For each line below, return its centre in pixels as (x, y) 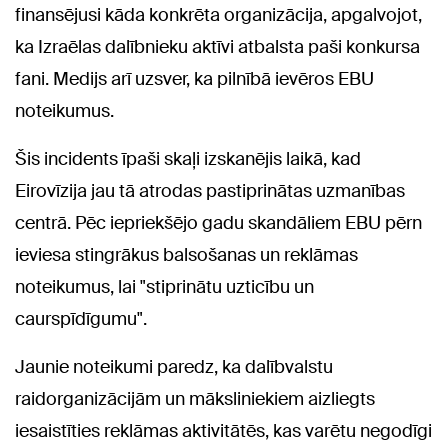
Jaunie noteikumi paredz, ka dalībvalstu (174, 367)
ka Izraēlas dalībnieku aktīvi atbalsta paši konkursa (217, 47)
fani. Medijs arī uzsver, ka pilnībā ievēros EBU (194, 79)
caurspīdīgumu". (81, 319)
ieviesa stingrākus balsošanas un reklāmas (186, 255)
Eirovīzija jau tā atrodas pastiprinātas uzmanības (210, 191)
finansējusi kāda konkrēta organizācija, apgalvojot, (218, 15)
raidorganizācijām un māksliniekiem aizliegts (195, 399)
